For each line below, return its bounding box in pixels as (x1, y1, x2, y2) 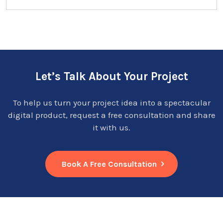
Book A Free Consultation (62, 159, 159, 169)
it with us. (93, 122, 130, 132)
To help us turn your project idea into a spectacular (12, 97, 211, 108)
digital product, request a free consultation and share (7, 110, 216, 120)
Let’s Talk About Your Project (35, 69, 188, 83)
